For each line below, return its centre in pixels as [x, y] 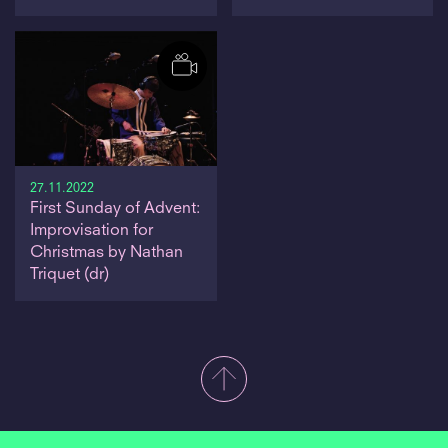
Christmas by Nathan [106, 252]
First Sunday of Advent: [115, 208]
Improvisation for [91, 230]
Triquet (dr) [69, 274]
